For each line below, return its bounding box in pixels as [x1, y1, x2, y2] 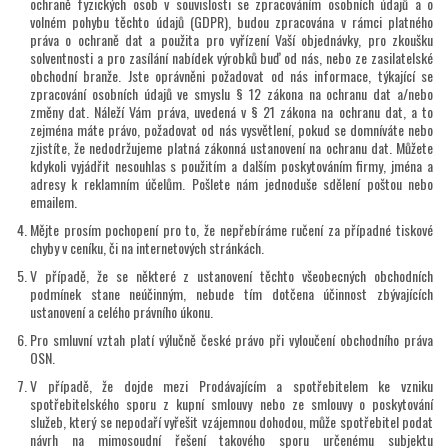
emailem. [30, 191, 77, 213]
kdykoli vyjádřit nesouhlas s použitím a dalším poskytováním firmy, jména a [30, 155, 433, 177]
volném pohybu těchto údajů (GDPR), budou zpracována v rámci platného [30, 11, 433, 33]
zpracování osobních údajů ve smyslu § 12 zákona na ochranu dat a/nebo [30, 83, 433, 105]
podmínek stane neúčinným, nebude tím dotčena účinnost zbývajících [30, 283, 433, 305]
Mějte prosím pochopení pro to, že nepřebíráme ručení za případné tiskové [30, 219, 433, 241]
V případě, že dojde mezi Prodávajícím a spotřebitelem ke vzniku [30, 375, 433, 397]
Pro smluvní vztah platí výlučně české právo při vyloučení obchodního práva [30, 329, 433, 351]
